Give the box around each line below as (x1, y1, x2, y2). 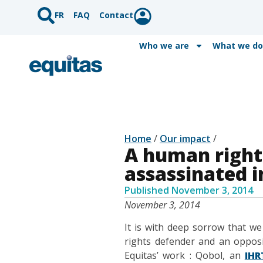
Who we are (139, 40, 189, 51)
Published (124, 184, 169, 197)
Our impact (160, 132, 211, 145)
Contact (99, 9, 133, 21)
